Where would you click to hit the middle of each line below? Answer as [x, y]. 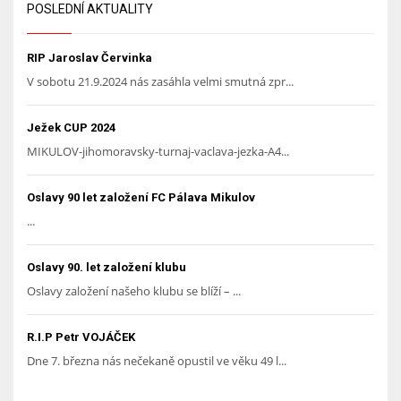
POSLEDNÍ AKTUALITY [90, 9]
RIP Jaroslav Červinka [90, 58]
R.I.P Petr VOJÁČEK [81, 337]
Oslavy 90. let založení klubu [107, 267]
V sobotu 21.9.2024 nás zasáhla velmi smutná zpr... [160, 81]
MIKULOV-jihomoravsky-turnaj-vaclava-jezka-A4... [158, 151]
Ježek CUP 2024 [71, 128]
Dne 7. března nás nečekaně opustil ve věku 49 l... [157, 361]
